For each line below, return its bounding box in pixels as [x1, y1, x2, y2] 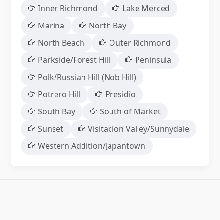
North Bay [88, 20, 126, 31]
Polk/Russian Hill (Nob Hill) [37, 72, 136, 83]
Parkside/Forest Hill [37, 55, 110, 66]
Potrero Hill [37, 89, 81, 100]
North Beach [37, 37, 84, 49]
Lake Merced [122, 3, 170, 14]
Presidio [105, 89, 136, 100]
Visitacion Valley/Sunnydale [87, 123, 189, 135]
